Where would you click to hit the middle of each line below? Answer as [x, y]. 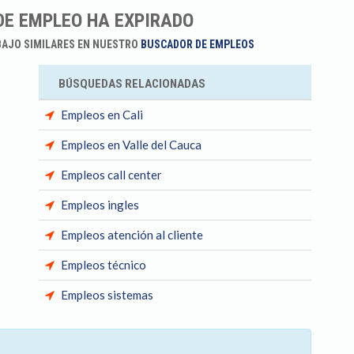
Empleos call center [111, 175]
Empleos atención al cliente [132, 235]
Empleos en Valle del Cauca [131, 145]
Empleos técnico [104, 265]
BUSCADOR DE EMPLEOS [197, 44]
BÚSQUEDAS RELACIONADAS [132, 84]
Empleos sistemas [107, 295]
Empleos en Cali [102, 115]
